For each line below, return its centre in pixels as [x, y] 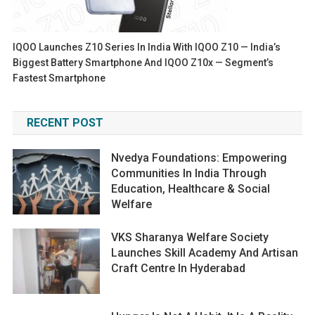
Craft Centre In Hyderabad [179, 268]
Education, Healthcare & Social [191, 189]
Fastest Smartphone [59, 78]
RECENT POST [65, 123]
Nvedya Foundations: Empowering [199, 158]
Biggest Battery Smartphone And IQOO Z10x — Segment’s [143, 63]
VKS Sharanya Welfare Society [190, 237]
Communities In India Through [189, 173]
